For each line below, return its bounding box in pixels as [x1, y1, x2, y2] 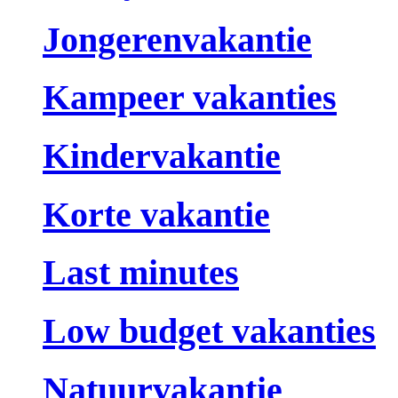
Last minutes [43, 252, 239, 293]
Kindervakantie [43, 135, 281, 176]
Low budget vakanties [43, 311, 376, 352]
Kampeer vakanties [43, 77, 337, 118]
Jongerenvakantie [43, 19, 312, 60]
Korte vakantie [43, 194, 270, 235]
